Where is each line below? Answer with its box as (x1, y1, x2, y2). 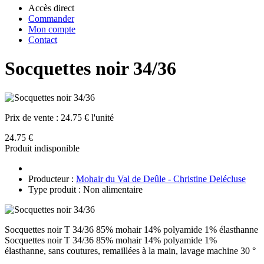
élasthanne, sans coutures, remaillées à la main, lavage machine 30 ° (5, 245, 256, 256)
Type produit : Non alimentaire (28, 184, 143, 194)
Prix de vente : (5, 112, 61, 123)
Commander (28, 14, 74, 24)
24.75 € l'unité (61, 112, 114, 123)
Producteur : (28, 173, 76, 184)
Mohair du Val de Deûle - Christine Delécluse (76, 173, 246, 184)
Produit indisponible (5, 143, 80, 153)
